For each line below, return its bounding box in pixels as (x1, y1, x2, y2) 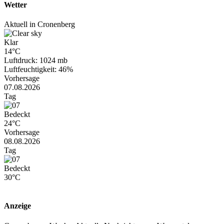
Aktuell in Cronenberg (4, 20, 75, 29)
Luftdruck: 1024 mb (4, 56, 67, 65)
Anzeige (4, 201, 31, 210)
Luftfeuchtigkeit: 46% (4, 65, 73, 74)
